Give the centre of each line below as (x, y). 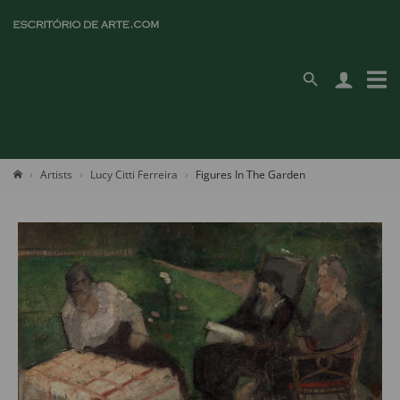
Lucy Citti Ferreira (134, 175)
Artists (56, 175)
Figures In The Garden (250, 175)
